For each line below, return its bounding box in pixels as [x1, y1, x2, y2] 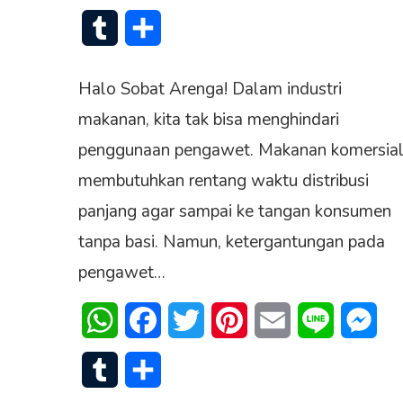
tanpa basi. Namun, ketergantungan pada [78, 230, 385, 255]
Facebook [161, 310, 222, 331]
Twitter [204, 310, 249, 331]
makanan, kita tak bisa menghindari [78, 108, 339, 132]
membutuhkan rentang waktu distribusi [78, 169, 369, 193]
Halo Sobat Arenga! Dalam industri [78, 77, 342, 102]
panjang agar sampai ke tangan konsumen [78, 200, 391, 224]
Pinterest [247, 310, 306, 331]
